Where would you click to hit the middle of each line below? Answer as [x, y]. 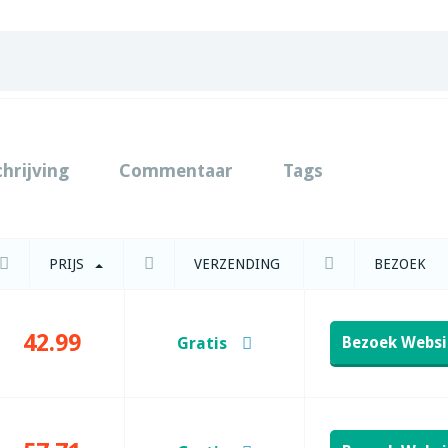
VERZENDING [235, 264]
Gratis [202, 343]
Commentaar [176, 170]
